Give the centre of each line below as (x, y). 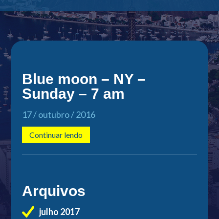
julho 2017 (59, 211)
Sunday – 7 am (73, 93)
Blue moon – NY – (84, 79)
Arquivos (54, 191)
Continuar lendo (56, 134)
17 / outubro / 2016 (58, 114)
